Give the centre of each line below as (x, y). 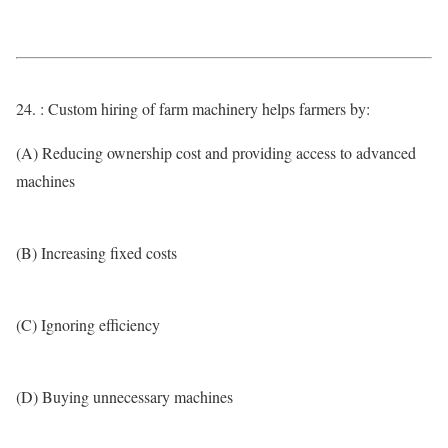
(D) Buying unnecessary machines (124, 396)
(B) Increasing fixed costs (96, 252)
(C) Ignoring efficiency (88, 324)
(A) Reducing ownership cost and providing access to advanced (216, 152)
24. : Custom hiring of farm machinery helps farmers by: (193, 108)
